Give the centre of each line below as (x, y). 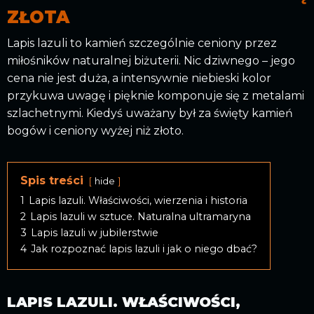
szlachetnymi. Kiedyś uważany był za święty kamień (150, 113)
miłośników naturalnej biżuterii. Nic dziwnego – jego (151, 60)
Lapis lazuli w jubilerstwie (95, 232)
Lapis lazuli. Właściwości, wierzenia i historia (138, 200)
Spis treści (52, 180)
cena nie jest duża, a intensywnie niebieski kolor (139, 78)
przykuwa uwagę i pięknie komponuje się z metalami (156, 95)
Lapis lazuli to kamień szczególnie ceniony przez (142, 43)
